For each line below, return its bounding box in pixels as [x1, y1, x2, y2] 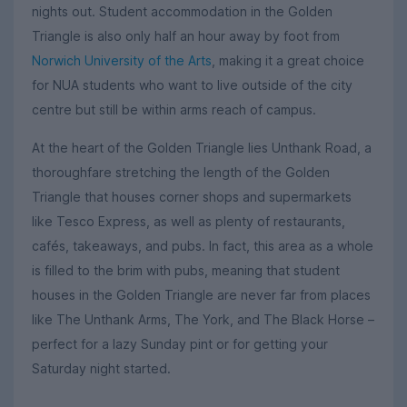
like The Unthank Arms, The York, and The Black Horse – [32, 312, 374, 328]
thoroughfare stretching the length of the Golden [32, 164, 330, 181]
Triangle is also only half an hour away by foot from [32, 27, 340, 44]
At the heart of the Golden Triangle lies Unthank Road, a [32, 140, 372, 156]
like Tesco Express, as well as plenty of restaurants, [32, 213, 345, 230]
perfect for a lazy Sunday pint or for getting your [32, 336, 328, 352]
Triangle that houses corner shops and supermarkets [32, 189, 352, 205]
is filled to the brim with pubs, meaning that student [32, 263, 340, 279]
